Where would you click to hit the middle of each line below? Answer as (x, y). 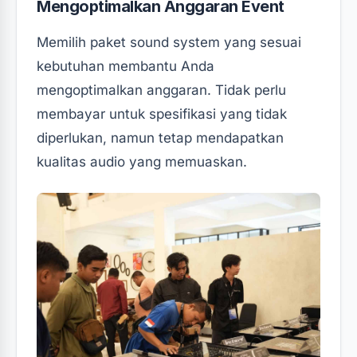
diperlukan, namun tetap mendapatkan (160, 137)
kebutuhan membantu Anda (126, 66)
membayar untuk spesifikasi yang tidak (162, 114)
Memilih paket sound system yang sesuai (169, 42)
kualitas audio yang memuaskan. (142, 161)
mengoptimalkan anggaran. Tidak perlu (161, 90)
